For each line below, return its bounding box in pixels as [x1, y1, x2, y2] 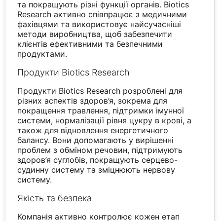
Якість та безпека [17, 193, 92, 204]
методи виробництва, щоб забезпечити [17, 29, 173, 39]
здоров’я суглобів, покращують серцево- [17, 155, 178, 165]
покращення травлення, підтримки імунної [17, 106, 184, 116]
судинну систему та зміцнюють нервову [17, 165, 176, 175]
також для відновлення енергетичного [17, 125, 169, 136]
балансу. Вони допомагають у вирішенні [17, 135, 174, 146]
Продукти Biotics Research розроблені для [17, 86, 183, 96]
